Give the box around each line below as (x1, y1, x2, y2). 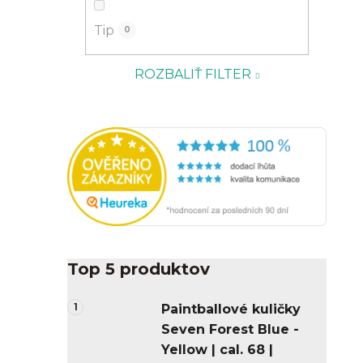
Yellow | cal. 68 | (161, 342, 273, 358)
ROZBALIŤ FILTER (135, 66, 252, 82)
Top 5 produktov (67, 259, 210, 280)
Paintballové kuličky (161, 301, 301, 318)
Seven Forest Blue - (161, 322, 299, 338)
